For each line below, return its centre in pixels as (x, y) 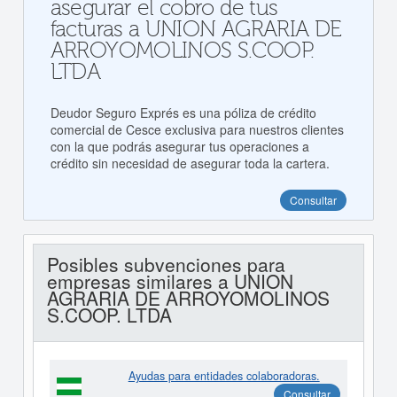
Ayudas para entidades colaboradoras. (224, 376)
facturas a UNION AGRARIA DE (196, 30)
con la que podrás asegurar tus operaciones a (179, 147)
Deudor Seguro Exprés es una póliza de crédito (183, 113)
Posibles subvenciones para (166, 265)
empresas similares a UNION (170, 281)
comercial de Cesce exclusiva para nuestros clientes (197, 130)
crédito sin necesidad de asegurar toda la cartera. (190, 163)
